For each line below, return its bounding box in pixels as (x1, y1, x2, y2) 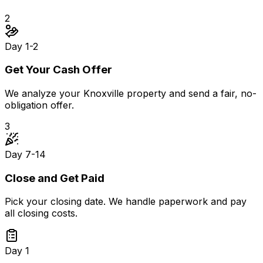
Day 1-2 (5, 40, 38, 52)
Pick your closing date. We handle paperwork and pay (5, 195, 247, 208)
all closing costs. (5, 207, 77, 220)
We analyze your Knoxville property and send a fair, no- (5, 87, 257, 99)
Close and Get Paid (5, 171, 104, 185)
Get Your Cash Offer (5, 63, 112, 77)
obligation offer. (5, 99, 74, 111)
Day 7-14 (5, 148, 46, 160)
